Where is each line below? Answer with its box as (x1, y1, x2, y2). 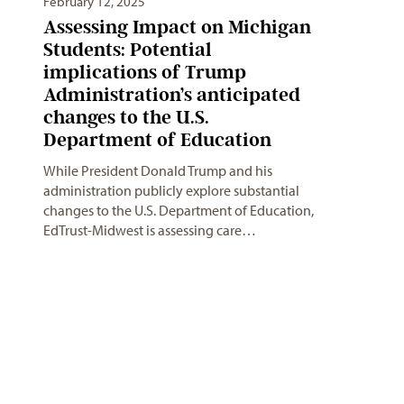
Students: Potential (43, 38, 212, 61)
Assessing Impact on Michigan (43, 15, 311, 39)
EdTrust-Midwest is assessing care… (43, 221, 256, 240)
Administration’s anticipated (43, 83, 300, 106)
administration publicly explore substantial (43, 181, 299, 200)
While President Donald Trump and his (43, 161, 272, 180)
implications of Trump (43, 60, 246, 84)
